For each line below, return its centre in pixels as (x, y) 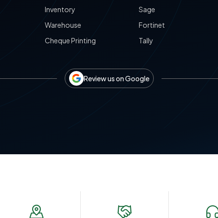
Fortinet (152, 25)
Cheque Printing (70, 40)
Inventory (60, 9)
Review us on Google (116, 78)
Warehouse (63, 25)
